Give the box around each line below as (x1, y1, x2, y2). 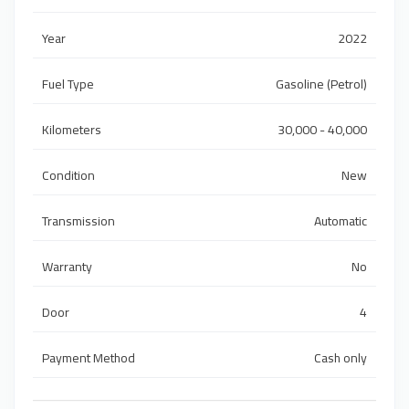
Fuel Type (42, 72, 94, 97)
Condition (42, 163, 95, 188)
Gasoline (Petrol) (276, 72, 367, 97)
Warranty (42, 255, 92, 279)
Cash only (314, 346, 367, 371)
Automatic (314, 209, 367, 234)
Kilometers (42, 118, 101, 142)
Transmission (42, 209, 115, 234)
